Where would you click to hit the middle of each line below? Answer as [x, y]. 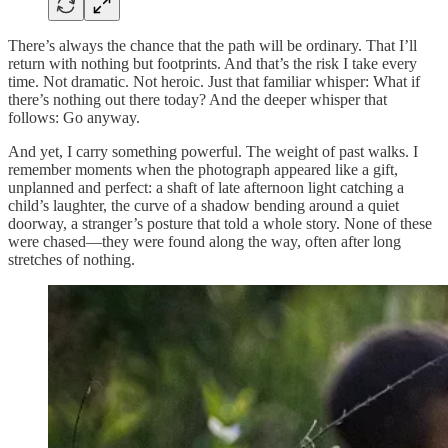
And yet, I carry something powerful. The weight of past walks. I [213, 151]
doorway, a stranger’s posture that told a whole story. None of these [220, 223]
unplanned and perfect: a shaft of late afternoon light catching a [206, 187]
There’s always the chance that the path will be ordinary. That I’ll [212, 45]
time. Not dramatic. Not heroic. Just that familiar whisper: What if [214, 81]
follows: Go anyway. [74, 117]
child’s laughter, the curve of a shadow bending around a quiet [203, 205]
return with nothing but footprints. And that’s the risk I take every [212, 63]
